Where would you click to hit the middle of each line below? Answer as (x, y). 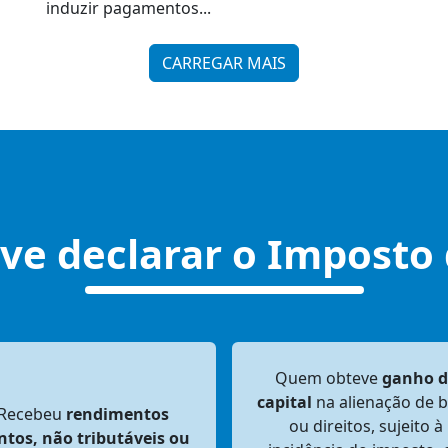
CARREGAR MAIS (224, 63)
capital (284, 402)
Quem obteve (328, 378)
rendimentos (117, 414)
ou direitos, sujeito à (365, 426)
